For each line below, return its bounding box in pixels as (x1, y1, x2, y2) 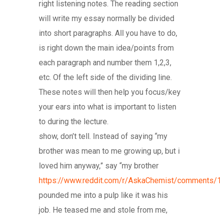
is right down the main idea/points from (39, 43, 174, 53)
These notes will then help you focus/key (39, 87, 181, 97)
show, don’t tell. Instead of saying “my (39, 131, 167, 141)
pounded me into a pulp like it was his (39, 190, 168, 200)
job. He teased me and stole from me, (39, 205, 167, 215)
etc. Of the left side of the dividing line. (39, 72, 172, 82)
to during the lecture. (39, 116, 109, 126)
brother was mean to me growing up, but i (39, 146, 180, 156)
